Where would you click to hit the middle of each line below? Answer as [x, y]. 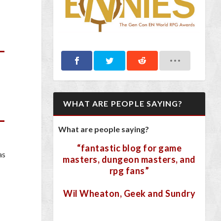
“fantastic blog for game [129, 148]
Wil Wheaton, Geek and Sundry [129, 194]
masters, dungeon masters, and [129, 160]
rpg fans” [129, 171]
